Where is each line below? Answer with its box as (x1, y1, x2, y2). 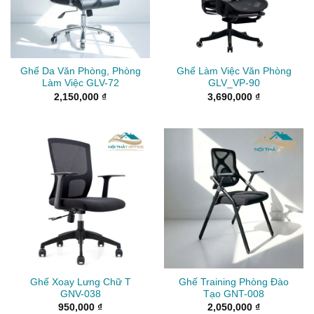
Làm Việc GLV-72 (41, 78, 119, 89)
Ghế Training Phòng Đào (179, 276, 289, 287)
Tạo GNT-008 (203, 288, 264, 299)
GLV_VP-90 (207, 78, 260, 89)
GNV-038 (60, 288, 101, 299)
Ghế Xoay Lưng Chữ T (29, 276, 131, 287)
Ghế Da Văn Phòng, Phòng (20, 66, 141, 77)
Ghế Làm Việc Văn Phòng (176, 66, 292, 77)
